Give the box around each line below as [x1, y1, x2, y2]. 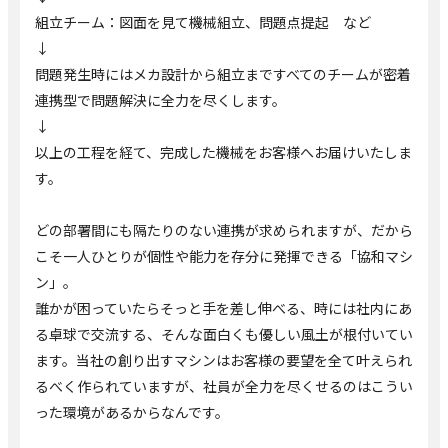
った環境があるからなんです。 [35, 401, 229, 422]
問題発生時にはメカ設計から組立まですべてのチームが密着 [35, 63, 411, 84]
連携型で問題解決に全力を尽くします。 [35, 89, 286, 110]
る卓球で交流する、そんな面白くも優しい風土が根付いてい [35, 323, 413, 344]
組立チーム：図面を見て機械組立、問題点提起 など [35, 11, 371, 32]
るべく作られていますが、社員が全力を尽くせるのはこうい [35, 375, 413, 396]
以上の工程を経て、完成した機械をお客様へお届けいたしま [35, 141, 412, 162]
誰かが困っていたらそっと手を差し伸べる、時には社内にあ [35, 297, 412, 318]
